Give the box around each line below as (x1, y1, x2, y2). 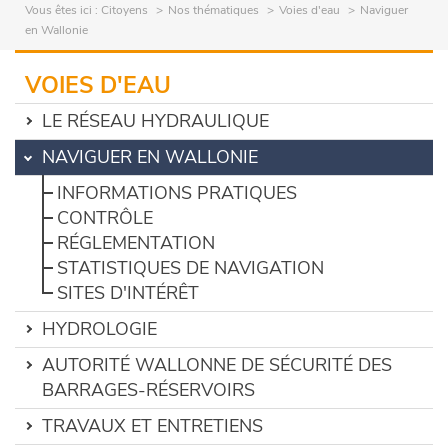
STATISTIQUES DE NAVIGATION (57, 256, 324, 280)
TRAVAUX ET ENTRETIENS (42, 414, 263, 438)
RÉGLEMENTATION (57, 231, 215, 255)
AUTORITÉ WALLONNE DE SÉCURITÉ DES (42, 353, 392, 377)
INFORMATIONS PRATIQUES (57, 181, 297, 205)
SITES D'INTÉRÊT (57, 281, 199, 305)
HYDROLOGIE (42, 317, 157, 341)
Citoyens (101, 2, 148, 18)
